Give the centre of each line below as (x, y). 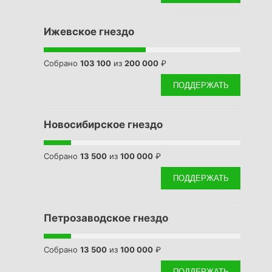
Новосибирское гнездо (103, 125)
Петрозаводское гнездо (106, 218)
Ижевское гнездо (89, 31)
